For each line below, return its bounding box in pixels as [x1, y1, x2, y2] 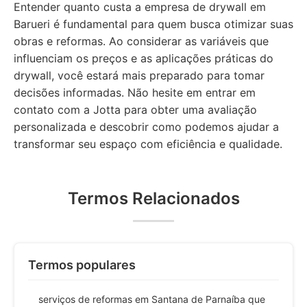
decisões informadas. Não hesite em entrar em [14, 86, 256, 99]
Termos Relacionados [67, 188, 240, 208]
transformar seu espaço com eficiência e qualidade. [14, 137, 282, 151]
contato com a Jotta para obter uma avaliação [14, 103, 257, 116]
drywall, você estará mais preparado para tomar [14, 69, 265, 82]
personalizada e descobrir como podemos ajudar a [14, 120, 279, 134]
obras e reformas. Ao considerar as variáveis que [14, 34, 269, 48]
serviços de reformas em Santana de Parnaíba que [38, 293, 265, 305]
